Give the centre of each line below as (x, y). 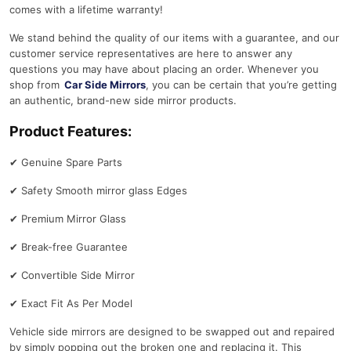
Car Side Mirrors (104, 85)
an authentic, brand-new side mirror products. (123, 100)
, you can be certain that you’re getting (241, 85)
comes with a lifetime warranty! (88, 9)
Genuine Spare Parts (72, 162)
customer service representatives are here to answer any (151, 53)
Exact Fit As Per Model (77, 303)
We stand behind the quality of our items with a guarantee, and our (174, 38)
